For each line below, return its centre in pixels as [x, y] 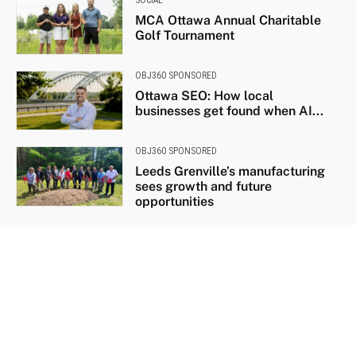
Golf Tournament [184, 35]
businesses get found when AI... [229, 110]
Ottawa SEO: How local [204, 95]
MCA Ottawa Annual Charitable [228, 20]
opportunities [174, 202]
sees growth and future [203, 187]
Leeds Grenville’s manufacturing [230, 172]
